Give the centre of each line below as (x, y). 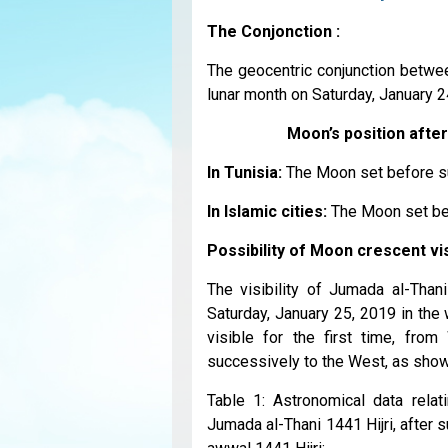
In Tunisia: (244, 173)
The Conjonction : (273, 32)
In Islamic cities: (269, 212)
